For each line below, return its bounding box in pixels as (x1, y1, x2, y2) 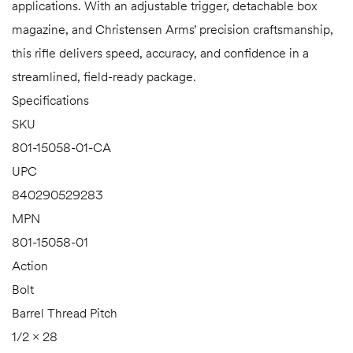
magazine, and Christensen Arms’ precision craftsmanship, (12, 21, 333, 38)
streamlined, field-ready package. (12, 69, 196, 85)
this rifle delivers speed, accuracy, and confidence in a (12, 45, 309, 61)
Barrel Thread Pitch (12, 305, 117, 321)
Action (12, 258, 48, 274)
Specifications (12, 92, 89, 109)
